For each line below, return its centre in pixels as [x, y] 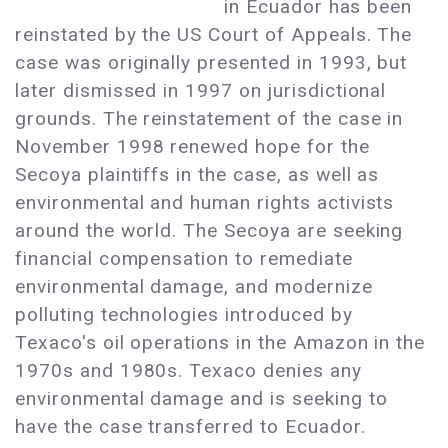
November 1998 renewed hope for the [192, 147]
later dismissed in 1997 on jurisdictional [201, 91]
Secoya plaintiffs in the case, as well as [197, 175]
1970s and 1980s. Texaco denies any [188, 371]
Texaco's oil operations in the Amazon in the [220, 343]
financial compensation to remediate [184, 259]
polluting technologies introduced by [184, 315]
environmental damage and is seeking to [201, 399]
